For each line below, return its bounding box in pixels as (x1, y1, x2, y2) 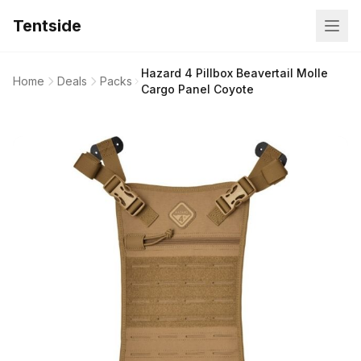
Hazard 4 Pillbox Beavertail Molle (140, 66, 328, 80)
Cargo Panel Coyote (140, 82, 254, 96)
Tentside (13, 16, 81, 35)
